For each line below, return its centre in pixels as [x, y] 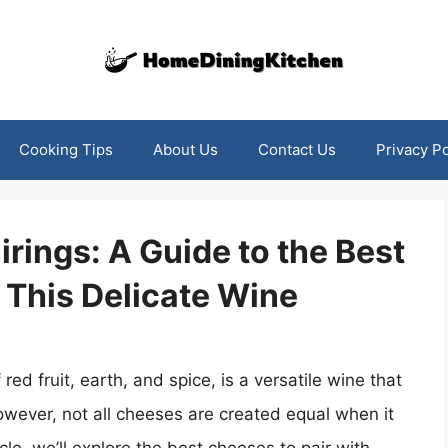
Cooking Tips [65, 149]
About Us [185, 149]
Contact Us [296, 149]
